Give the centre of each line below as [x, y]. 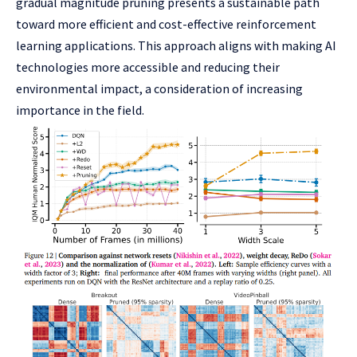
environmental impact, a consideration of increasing [159, 88]
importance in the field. [80, 110]
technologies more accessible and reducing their [148, 67]
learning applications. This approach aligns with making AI [176, 45]
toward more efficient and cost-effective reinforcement [166, 24]
